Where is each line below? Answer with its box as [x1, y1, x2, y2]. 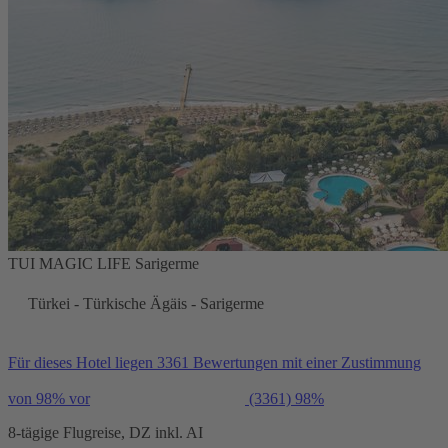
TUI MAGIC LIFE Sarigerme [8, 254, 199, 272]
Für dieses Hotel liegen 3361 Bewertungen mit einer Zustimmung [8, 353, 421, 371]
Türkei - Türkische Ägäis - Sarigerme [28, 294, 264, 312]
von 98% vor [8, 389, 90, 407]
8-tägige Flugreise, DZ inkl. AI [8, 423, 203, 441]
